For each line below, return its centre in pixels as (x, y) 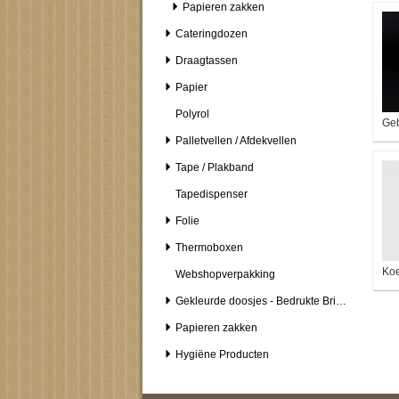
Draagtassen (207, 61)
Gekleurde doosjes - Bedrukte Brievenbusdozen (341, 301)
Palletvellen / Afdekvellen (236, 141)
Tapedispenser (212, 194)
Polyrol (192, 114)
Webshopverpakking (225, 274)
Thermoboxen (209, 248)
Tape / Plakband (215, 167)
